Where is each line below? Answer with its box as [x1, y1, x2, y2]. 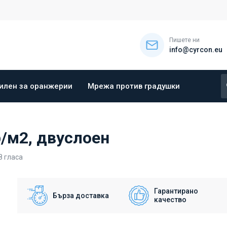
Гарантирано [154, 187, 198, 195]
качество [154, 196, 186, 204]
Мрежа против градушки [88, 82, 180, 91]
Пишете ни [169, 36, 200, 44]
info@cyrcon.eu [169, 46, 222, 54]
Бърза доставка [53, 191, 109, 200]
